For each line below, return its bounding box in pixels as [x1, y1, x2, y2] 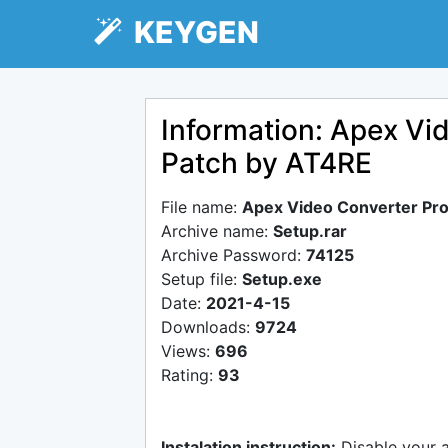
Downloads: [161, 317, 255, 337]
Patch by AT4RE [161, 146, 372, 180]
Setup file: [161, 269, 242, 289]
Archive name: [161, 221, 273, 241]
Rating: [161, 365, 218, 385]
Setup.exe [242, 269, 322, 289]
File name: [161, 197, 242, 217]
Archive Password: [161, 245, 306, 265]
